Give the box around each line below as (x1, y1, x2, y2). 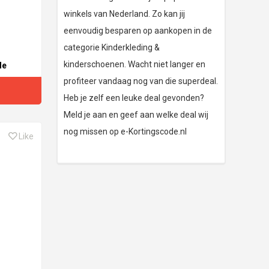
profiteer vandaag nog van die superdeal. (64, 76, 219, 86)
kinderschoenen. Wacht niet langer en (64, 59, 206, 69)
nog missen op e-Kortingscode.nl (64, 127, 187, 136)
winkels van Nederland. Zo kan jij (64, 9, 186, 19)
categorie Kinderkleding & (64, 43, 160, 52)
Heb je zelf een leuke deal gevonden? (64, 93, 205, 103)
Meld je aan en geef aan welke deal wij (64, 110, 209, 119)
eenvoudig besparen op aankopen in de (64, 26, 213, 35)
